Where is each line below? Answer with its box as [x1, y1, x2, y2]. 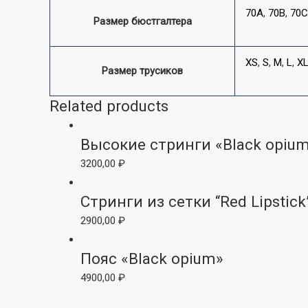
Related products [49, 97, 168, 115]
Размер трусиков [102, 65, 183, 78]
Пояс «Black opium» [80, 250, 223, 268]
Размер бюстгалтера [93, 15, 192, 28]
